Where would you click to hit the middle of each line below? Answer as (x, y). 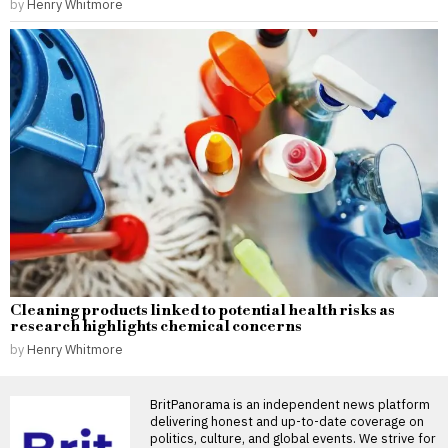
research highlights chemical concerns (156, 326)
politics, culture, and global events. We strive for (293, 437)
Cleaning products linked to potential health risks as (202, 310)
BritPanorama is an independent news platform (290, 403)
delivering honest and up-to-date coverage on (287, 420)
